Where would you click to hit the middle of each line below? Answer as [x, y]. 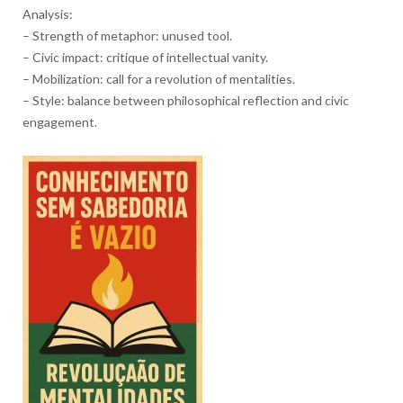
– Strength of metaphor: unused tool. [127, 36]
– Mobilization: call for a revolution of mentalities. [158, 79]
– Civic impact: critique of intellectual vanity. [145, 58]
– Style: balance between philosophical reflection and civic [185, 101]
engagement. [59, 122]
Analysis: [47, 14]
